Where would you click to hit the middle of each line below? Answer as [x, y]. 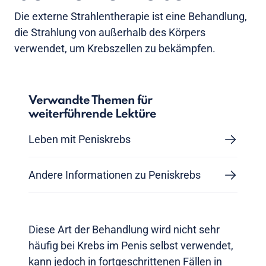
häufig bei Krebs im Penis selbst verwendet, [131, 246]
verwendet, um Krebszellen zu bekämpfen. [115, 49]
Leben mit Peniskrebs [80, 140]
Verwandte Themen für [90, 101]
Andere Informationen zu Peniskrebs [115, 175]
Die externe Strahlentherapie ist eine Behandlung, [131, 17]
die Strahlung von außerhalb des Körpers [110, 33]
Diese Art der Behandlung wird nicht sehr [124, 230]
